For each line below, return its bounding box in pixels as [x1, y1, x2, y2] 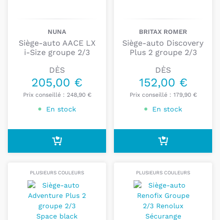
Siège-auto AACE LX [18, 38, 96, 48]
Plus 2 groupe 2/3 [129, 48, 197, 57]
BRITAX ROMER [139, 28, 187, 36]
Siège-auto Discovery [122, 38, 204, 48]
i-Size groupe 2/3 [24, 48, 90, 57]
